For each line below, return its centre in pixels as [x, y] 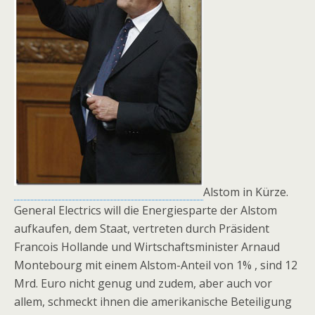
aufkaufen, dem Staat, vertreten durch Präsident [142, 229]
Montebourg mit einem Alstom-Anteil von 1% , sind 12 [156, 265]
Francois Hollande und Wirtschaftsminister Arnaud [147, 247]
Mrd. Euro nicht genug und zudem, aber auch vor [143, 284]
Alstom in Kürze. [246, 192]
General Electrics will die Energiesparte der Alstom [146, 211]
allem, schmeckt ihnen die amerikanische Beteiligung [153, 302]
